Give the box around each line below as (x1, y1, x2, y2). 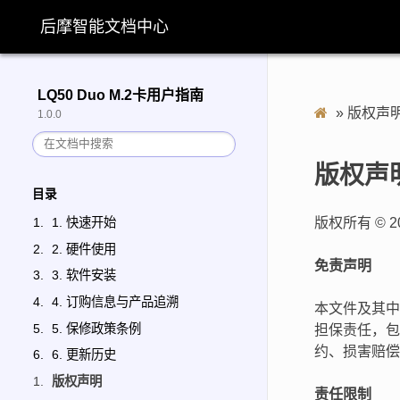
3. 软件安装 (52, 268, 117, 283)
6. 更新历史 (52, 347, 117, 362)
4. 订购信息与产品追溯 (52, 295, 179, 310)
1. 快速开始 (52, 215, 117, 230)
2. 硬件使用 (52, 241, 117, 256)
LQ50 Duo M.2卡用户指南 (37, 87, 204, 103)
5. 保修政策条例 (52, 321, 142, 336)
